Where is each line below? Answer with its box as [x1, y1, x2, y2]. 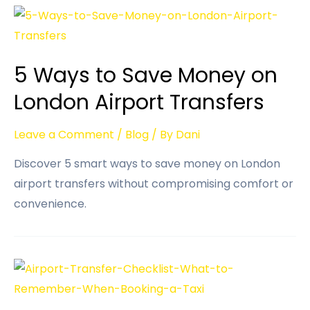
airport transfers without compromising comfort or [14, 176, 293, 192]
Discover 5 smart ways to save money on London [14, 156, 280, 172]
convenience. [14, 196, 86, 212]
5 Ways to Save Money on [14, 61, 277, 91]
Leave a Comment [14, 127, 114, 143]
